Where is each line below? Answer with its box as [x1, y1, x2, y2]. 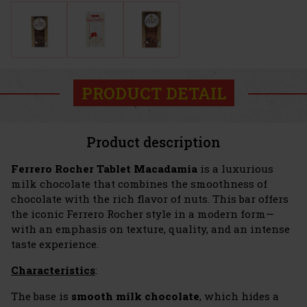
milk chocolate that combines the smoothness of [11, 177, 267, 191]
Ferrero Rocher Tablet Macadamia [11, 162, 197, 176]
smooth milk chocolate [71, 289, 199, 304]
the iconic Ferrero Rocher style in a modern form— [11, 207, 274, 221]
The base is [11, 289, 71, 304]
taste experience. [11, 237, 99, 251]
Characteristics [11, 263, 95, 278]
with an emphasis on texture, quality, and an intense [11, 222, 290, 236]
